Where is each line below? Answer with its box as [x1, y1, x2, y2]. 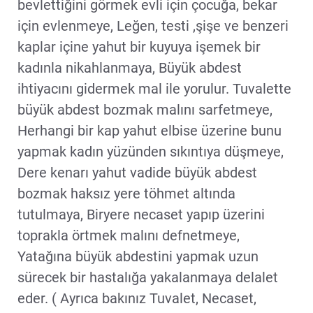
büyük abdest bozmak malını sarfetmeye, [17, 101, 272, 118]
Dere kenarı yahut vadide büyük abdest [17, 163, 257, 181]
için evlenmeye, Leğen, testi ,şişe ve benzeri [17, 17, 289, 34]
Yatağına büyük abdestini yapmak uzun [17, 247, 259, 265]
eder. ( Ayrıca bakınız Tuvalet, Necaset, [17, 289, 256, 307]
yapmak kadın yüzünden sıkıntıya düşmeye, [17, 143, 284, 160]
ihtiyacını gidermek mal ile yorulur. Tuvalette [17, 80, 291, 97]
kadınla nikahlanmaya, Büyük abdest [17, 59, 242, 76]
